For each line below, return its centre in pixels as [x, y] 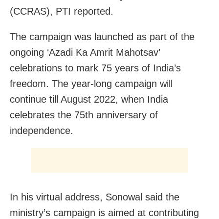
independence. [42, 131]
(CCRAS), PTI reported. [62, 11]
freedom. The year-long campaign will [91, 84]
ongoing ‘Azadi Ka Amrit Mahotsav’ [85, 53]
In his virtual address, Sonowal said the [95, 197]
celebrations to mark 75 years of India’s [95, 68]
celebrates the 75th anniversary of [84, 115]
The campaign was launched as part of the [102, 37]
